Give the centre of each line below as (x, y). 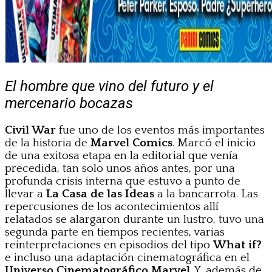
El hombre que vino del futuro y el (109, 86)
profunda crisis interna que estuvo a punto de (123, 181)
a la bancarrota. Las (206, 194)
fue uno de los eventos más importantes (160, 130)
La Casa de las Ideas (100, 194)
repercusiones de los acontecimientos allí (112, 206)
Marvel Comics (131, 143)
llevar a (25, 194)
